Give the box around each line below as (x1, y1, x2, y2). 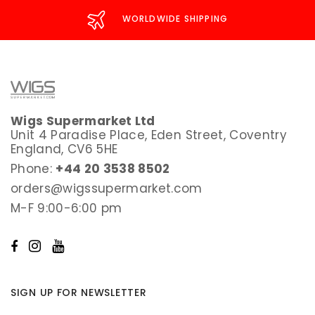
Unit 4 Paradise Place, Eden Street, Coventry (11, 126, 287, 143)
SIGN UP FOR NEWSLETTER (11, 285, 147, 300)
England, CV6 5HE (11, 140, 118, 157)
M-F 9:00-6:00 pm (11, 199, 122, 217)
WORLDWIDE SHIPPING (122, 13, 229, 25)
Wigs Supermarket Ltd (11, 112, 155, 129)
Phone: (11, 160, 56, 177)
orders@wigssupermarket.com (11, 179, 202, 197)
